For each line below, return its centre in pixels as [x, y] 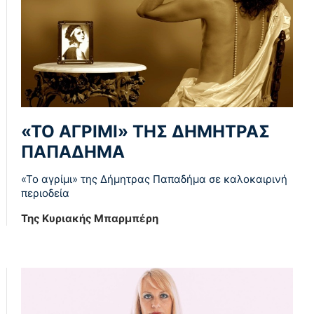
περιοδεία [45, 193]
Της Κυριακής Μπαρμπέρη [90, 219]
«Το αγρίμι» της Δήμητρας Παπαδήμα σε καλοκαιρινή [154, 179]
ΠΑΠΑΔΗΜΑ [73, 152]
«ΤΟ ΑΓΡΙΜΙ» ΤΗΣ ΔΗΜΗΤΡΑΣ [145, 132]
